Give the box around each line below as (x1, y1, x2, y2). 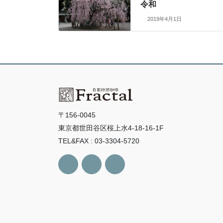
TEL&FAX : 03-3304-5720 (58, 137, 139, 145)
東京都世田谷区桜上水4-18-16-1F (58, 124, 164, 132)
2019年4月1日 (147, 15, 182, 22)
